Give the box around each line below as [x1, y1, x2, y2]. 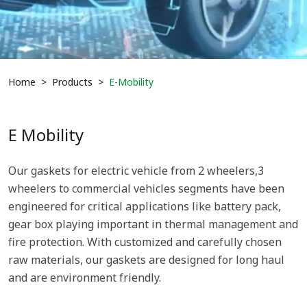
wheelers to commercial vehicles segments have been [8, 181, 284, 196]
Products [52, 75, 93, 88]
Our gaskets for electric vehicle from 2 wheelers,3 [8, 163, 264, 178]
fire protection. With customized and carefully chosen [8, 234, 282, 249]
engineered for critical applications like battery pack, [8, 199, 281, 214]
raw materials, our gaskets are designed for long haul [8, 252, 284, 267]
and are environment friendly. [8, 270, 161, 285]
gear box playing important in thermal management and [8, 217, 298, 232]
